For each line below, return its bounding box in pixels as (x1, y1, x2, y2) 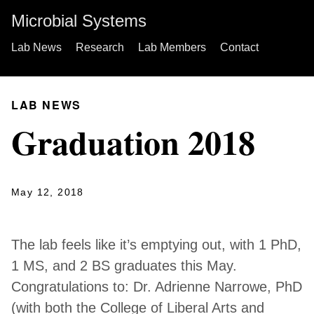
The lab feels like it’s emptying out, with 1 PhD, (11, 237, 301, 252)
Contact (220, 41, 259, 53)
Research (76, 41, 124, 53)
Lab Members (138, 41, 206, 53)
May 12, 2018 (11, 186, 84, 198)
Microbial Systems (11, 11, 146, 30)
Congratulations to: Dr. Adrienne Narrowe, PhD (11, 279, 302, 294)
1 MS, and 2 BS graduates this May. (11, 258, 237, 273)
